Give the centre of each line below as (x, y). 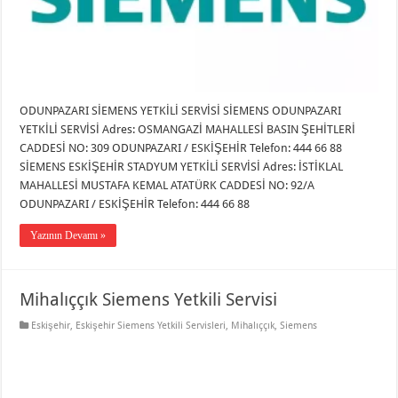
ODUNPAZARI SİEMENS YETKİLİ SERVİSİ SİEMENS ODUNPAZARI (181, 110)
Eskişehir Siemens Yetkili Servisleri (151, 325)
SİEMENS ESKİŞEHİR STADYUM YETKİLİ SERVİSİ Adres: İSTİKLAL (182, 166)
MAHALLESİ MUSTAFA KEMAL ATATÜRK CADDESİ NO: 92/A (167, 185)
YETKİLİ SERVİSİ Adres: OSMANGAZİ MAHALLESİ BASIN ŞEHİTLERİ (188, 129)
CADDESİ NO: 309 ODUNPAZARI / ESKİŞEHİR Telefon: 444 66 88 (181, 147)
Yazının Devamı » (68, 235)
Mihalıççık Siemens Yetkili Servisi (149, 299)
